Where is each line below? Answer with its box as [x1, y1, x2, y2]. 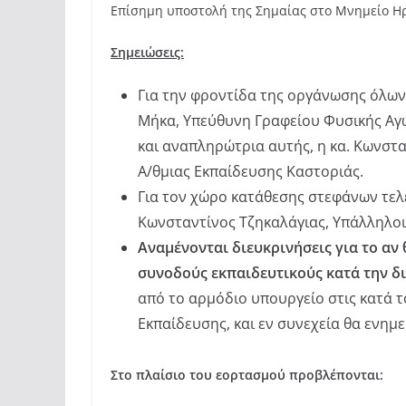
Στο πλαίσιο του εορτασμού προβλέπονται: [111, 366, 383, 384]
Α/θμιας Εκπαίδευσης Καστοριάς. [138, 161, 363, 182]
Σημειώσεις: [111, 43, 184, 62]
